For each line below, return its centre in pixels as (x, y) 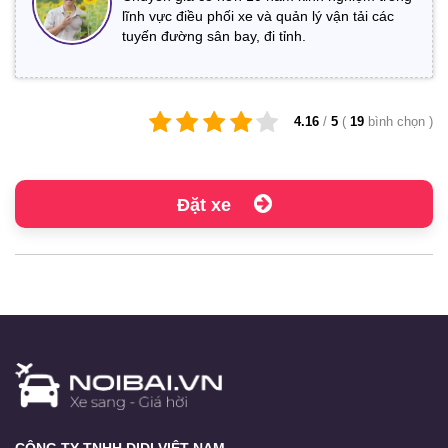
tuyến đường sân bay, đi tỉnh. (214, 35)
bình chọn (398, 121)
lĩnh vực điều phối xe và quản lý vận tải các (258, 15)
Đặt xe (206, 204)
